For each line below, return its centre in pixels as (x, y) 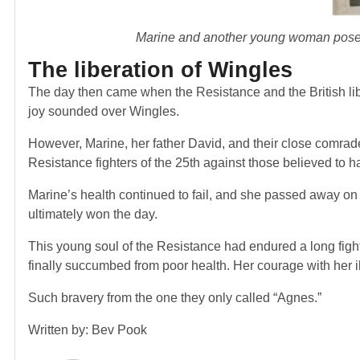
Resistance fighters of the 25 (109, 162)
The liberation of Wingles (160, 69)
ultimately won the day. (94, 214)
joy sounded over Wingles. (104, 111)
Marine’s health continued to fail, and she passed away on (193, 194)
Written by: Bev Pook (88, 329)
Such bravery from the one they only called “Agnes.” (175, 297)
